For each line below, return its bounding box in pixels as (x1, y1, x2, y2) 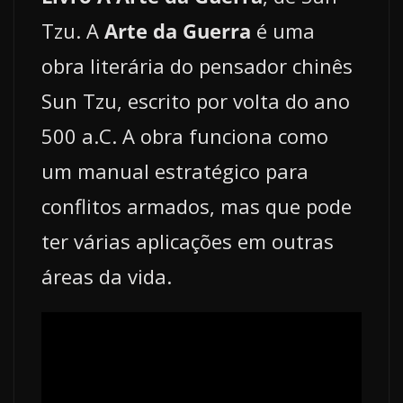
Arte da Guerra (104, 17, 251, 45)
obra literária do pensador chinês (41, 52, 353, 80)
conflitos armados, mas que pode (41, 193, 352, 220)
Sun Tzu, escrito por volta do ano (41, 87, 350, 115)
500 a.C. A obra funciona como (41, 122, 328, 150)
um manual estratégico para (41, 157, 309, 185)
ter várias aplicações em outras (41, 228, 334, 255)
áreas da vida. (41, 263, 172, 291)
